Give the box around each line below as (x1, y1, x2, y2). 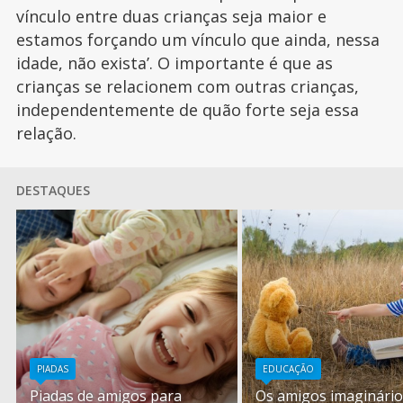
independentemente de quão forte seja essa (15, 99, 359, 121)
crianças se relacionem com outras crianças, (15, 76, 359, 98)
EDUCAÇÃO (263, 363, 315, 376)
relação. (15, 122, 81, 145)
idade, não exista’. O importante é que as (15, 52, 333, 75)
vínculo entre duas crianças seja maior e (15, 5, 327, 28)
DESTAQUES (15, 182, 90, 200)
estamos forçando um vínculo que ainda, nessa (15, 29, 380, 51)
